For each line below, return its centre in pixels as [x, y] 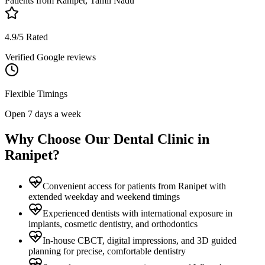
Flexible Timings [36, 94]
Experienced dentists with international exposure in [138, 214]
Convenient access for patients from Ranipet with [134, 186]
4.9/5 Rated [26, 37]
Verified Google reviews [50, 57]
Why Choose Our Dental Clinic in [107, 139]
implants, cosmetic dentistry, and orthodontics [113, 224]
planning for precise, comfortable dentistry [107, 251]
